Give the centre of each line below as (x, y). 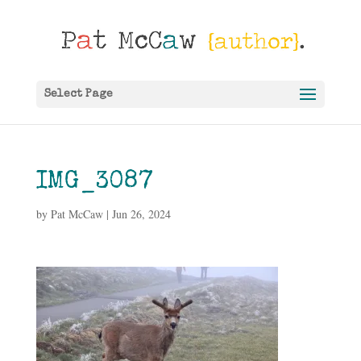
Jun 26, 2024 (141, 214)
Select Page (78, 94)
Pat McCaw (77, 214)
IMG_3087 (94, 183)
